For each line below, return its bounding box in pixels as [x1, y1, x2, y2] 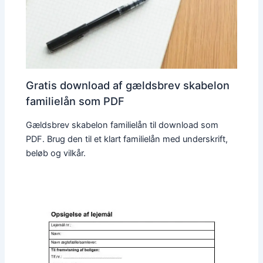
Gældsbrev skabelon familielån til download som [26, 119, 219, 130]
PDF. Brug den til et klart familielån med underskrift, [26, 133, 228, 144]
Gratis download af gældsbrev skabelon [26, 79, 230, 92]
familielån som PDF [26, 95, 125, 108]
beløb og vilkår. [26, 147, 86, 159]
